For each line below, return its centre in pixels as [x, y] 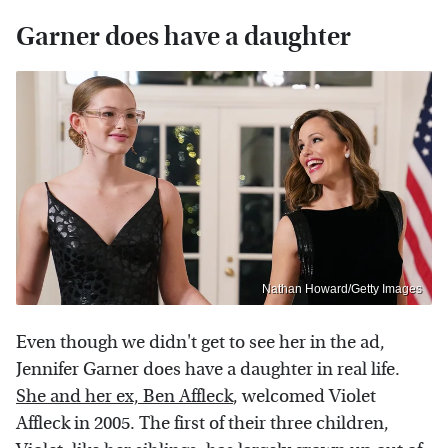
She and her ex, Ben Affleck [124, 396]
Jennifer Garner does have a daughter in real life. [208, 369]
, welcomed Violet [304, 396]
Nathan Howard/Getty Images [342, 288]
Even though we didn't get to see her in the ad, [200, 342]
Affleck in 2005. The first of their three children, [202, 423]
